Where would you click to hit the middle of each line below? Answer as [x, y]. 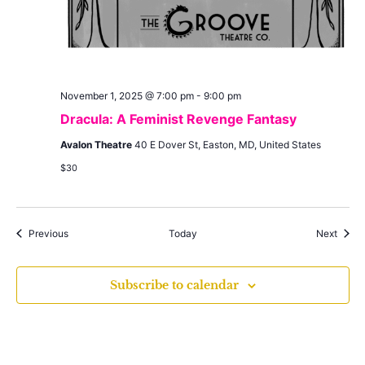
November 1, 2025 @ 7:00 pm [127, 95]
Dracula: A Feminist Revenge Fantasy [178, 119]
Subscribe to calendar [174, 285]
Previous [48, 233]
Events [83, 232]
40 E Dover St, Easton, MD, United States [227, 144]
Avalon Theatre [97, 144]
